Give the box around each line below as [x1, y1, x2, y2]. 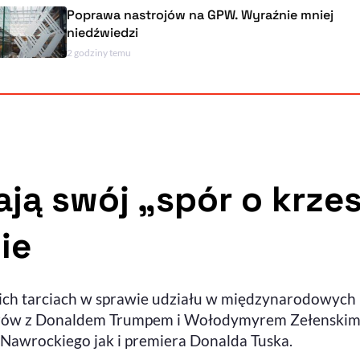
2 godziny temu [10, 47, 76, 59]
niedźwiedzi [10, 24, 83, 42]
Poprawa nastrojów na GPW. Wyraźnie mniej [10, 6, 278, 24]
